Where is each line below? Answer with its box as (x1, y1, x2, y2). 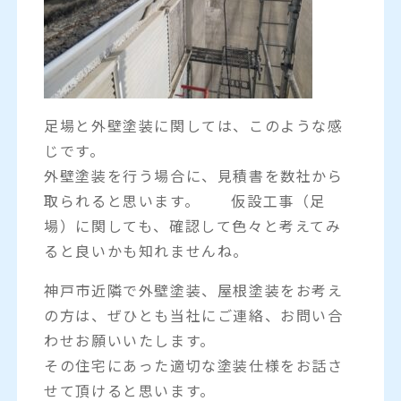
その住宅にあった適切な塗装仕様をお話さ (44, 354, 344, 376)
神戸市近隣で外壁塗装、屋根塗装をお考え (44, 278, 344, 301)
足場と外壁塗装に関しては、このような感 (44, 114, 344, 136)
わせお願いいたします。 (44, 328, 216, 351)
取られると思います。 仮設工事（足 (44, 189, 326, 211)
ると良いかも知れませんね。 (44, 239, 249, 261)
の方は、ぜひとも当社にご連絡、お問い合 (44, 303, 344, 326)
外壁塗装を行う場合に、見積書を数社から (44, 164, 344, 186)
